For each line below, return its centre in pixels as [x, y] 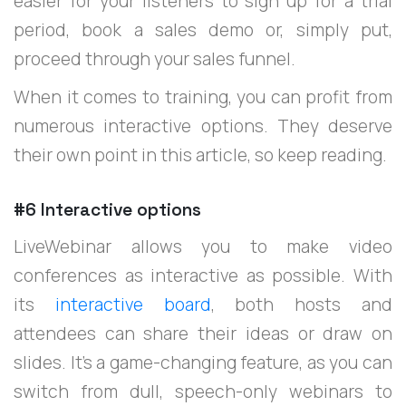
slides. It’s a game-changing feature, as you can [203, 362]
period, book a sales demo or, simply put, [203, 29]
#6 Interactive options [107, 209]
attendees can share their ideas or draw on [203, 333]
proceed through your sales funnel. [155, 58]
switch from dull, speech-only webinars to [203, 391]
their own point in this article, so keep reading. [200, 155]
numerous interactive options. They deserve [203, 126]
